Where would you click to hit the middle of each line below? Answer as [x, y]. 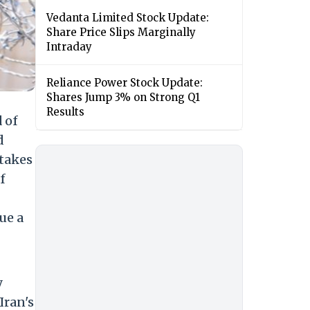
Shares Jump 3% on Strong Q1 [123, 98]
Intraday [69, 47]
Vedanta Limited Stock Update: [128, 18]
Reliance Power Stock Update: [125, 83]
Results [65, 112]
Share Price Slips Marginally [121, 33]
